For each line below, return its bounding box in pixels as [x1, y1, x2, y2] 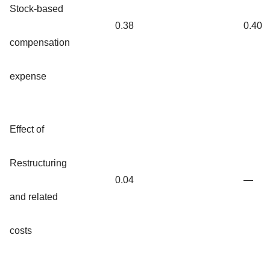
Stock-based [10, 3, 63, 14]
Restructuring [10, 157, 67, 168]
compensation [10, 37, 70, 48]
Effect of [10, 124, 44, 134]
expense [10, 71, 46, 81]
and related [10, 191, 58, 202]
